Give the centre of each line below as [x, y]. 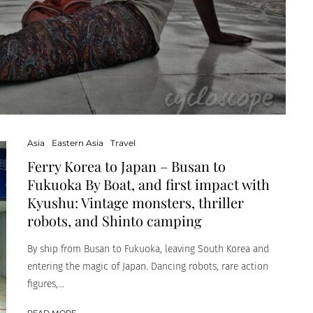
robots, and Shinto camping [115, 220]
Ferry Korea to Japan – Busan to [126, 166]
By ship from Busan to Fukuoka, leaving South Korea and [148, 249]
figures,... [46, 284]
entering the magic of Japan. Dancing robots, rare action [148, 266]
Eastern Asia [78, 143]
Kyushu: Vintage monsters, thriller [136, 202]
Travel [123, 143]
